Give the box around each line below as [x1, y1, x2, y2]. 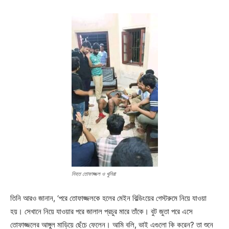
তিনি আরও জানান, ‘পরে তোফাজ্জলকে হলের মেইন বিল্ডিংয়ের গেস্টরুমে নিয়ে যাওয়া [10, 193, 207, 203]
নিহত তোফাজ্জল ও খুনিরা [71, 170, 116, 177]
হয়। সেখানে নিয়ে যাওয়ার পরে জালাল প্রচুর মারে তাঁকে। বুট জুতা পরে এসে [10, 206, 193, 216]
